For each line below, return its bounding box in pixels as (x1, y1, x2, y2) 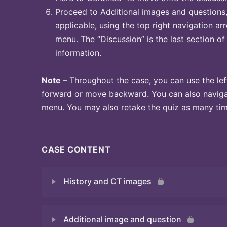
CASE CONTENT (42, 144, 111, 155)
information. (55, 48, 101, 58)
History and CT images (63, 176, 152, 186)
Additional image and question (63, 214, 181, 224)
